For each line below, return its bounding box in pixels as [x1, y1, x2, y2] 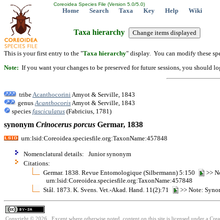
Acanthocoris [35, 99, 71, 107]
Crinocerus [36, 120, 72, 129]
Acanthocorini [32, 90, 71, 98]
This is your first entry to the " [4, 50, 83, 57]
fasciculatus [32, 107, 65, 115]
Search [89, 7, 109, 14]
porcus [74, 120, 95, 129]
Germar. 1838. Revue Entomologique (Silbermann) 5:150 [43, 168, 198, 176]
